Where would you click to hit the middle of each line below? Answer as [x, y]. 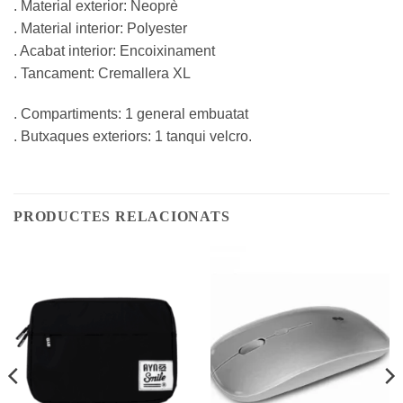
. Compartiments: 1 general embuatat [131, 114]
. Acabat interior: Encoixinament [114, 50]
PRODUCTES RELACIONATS [122, 216]
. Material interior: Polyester [100, 28]
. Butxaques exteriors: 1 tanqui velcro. [133, 137]
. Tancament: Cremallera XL [102, 73]
